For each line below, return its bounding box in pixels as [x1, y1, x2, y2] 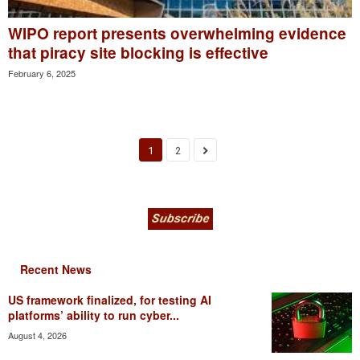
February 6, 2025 [8, 66, 76, 80]
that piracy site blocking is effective [8, 41, 268, 63]
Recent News [20, 260, 92, 277]
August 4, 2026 [8, 328, 67, 342]
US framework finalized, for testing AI [8, 291, 211, 308]
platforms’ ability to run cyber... [8, 306, 179, 323]
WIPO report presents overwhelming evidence [8, 22, 346, 44]
